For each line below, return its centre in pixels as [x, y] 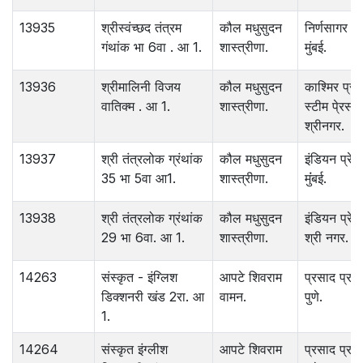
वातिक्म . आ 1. [136, 107]
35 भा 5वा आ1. [139, 179]
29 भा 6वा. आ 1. [143, 238]
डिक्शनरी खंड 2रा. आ [153, 297]
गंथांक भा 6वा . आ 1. [152, 47]
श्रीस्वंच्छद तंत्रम [141, 28]
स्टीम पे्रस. [331, 107]
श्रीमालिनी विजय [141, 87]
